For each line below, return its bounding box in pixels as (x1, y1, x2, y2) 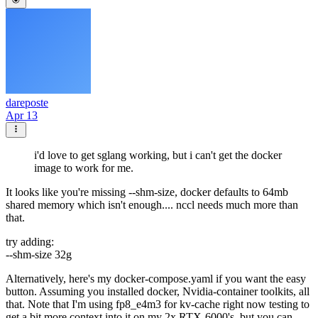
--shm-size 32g (6, 248, 72, 261)
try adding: (6, 236, 54, 248)
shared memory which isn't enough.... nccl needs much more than (6, 199, 298, 212)
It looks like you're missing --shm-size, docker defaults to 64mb (6, 186, 288, 199)
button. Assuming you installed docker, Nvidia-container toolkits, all (6, 285, 309, 298)
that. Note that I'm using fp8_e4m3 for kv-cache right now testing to (6, 298, 309, 311)
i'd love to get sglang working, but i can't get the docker (34, 149, 282, 162)
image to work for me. (34, 162, 133, 175)
